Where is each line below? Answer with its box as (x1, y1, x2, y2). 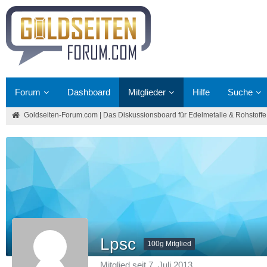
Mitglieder (128, 87, 166, 97)
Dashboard (67, 87, 110, 97)
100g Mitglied (147, 240, 191, 249)
